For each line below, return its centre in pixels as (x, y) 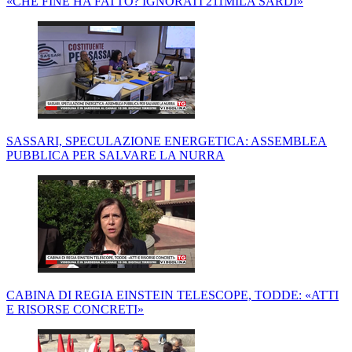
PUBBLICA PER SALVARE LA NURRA (115, 156)
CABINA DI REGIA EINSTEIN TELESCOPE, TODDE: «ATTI (172, 295)
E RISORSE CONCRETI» (75, 310)
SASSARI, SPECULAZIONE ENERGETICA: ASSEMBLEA (167, 141)
